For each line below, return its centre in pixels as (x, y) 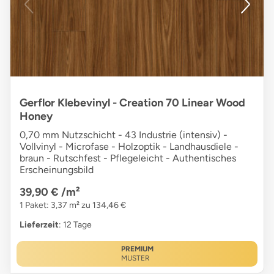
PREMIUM (137, 249)
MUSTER (135, 258)
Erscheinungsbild (57, 170)
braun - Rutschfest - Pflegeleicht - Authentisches (128, 158)
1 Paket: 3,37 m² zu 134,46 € (73, 206)
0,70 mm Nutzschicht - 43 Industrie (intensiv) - (124, 135)
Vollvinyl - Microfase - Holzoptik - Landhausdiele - (129, 147)
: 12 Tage (75, 225)
